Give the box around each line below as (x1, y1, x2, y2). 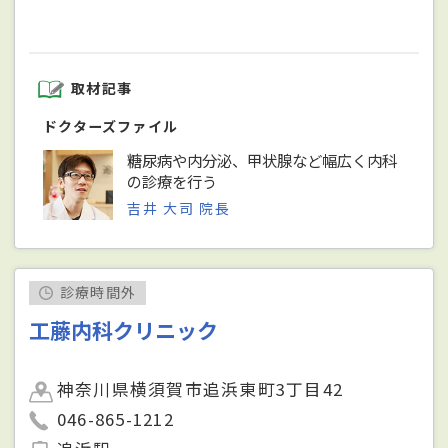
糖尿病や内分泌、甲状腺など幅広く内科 (127, 148, 398, 171)
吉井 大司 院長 (127, 197, 231, 218)
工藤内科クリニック (29, 315, 219, 346)
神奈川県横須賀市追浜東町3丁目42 (57, 376, 343, 401)
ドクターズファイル (43, 115, 179, 136)
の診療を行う (127, 169, 218, 192)
